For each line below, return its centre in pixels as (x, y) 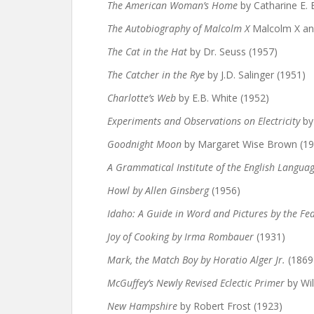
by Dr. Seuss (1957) (232, 52)
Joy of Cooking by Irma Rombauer (180, 237)
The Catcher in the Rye (156, 75)
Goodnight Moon (144, 144)
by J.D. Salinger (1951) (255, 75)
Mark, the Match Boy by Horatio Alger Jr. (196, 260)
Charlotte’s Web (142, 98)
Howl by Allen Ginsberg (158, 190)
